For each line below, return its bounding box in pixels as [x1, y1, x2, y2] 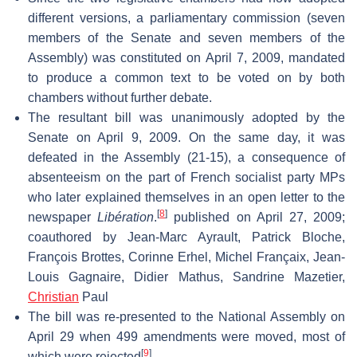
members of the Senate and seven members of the [28, 30, 345, 45]
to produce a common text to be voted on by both [28, 70, 345, 84]
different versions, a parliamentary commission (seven [28, 10, 345, 25]
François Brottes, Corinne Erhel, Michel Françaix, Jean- [28, 249, 345, 264]
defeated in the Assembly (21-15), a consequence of [28, 150, 345, 164]
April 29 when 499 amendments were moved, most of [28, 329, 345, 343]
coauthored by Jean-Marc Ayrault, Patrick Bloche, [28, 229, 345, 244]
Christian [28, 289, 79, 304]
